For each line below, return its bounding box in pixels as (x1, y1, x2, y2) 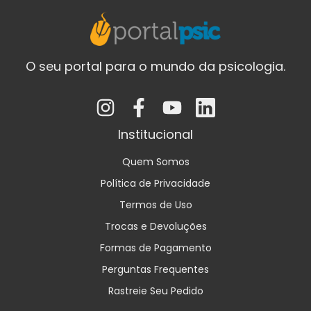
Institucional (118, 125, 193, 143)
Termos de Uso (119, 197, 192, 212)
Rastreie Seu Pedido (108, 283, 203, 298)
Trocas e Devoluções (104, 219, 207, 233)
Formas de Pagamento (99, 240, 212, 255)
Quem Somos (121, 154, 190, 169)
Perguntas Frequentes (102, 262, 209, 276)
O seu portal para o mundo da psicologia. (26, 58, 285, 76)
